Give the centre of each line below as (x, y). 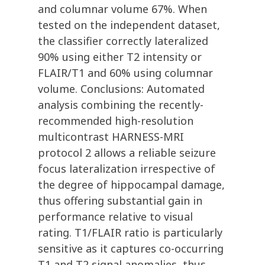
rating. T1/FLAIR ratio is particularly (130, 233)
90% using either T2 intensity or (120, 57)
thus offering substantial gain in (120, 201)
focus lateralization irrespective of (127, 169)
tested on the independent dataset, (129, 25)
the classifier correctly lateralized (123, 41)
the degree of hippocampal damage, (131, 185)
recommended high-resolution (116, 121)
